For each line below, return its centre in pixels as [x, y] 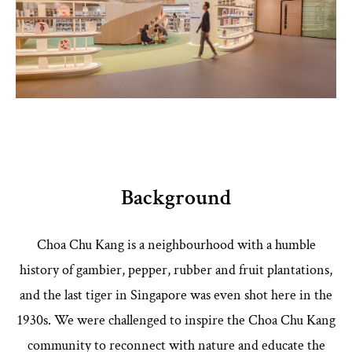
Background [176, 198]
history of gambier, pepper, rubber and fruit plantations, [176, 270]
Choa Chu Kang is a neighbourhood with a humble [176, 245]
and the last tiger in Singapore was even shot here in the [176, 295]
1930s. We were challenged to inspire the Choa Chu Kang [176, 321]
